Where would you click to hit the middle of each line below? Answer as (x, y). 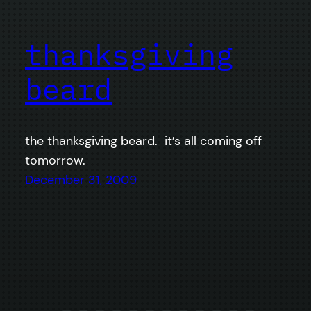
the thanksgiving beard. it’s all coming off (143, 141)
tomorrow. (55, 161)
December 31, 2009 (81, 180)
